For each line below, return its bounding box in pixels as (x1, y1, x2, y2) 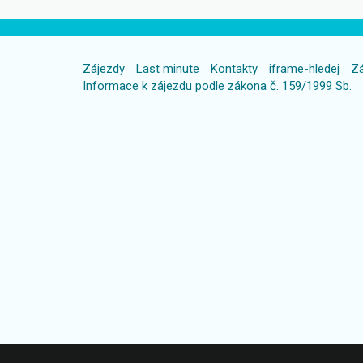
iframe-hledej (269, 61, 340, 76)
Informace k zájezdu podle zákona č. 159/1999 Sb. (83, 78, 352, 93)
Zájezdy (83, 61, 125, 76)
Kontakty (211, 61, 258, 76)
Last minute (136, 61, 199, 76)
